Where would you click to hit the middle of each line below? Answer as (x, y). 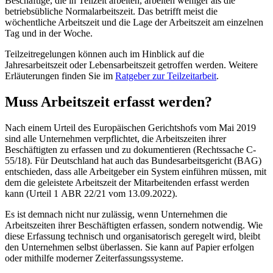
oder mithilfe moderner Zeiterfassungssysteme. (94, 258)
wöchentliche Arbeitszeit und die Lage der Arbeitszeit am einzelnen (134, 22)
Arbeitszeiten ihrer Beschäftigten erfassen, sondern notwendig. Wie (134, 225)
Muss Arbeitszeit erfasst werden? (108, 101)
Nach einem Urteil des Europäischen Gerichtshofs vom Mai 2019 (130, 127)
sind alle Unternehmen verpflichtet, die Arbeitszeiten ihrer (115, 138)
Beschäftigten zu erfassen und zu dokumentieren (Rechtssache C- (130, 149)
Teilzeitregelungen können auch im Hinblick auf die (105, 54)
